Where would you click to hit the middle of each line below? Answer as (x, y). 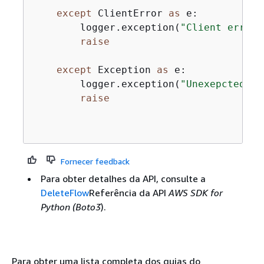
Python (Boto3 (70, 207)
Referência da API (128, 193)
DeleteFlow (65, 193)
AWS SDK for (195, 193)
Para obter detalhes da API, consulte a (123, 179)
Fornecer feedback (95, 161)
